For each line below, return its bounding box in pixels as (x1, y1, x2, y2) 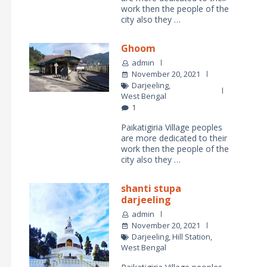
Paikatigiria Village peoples (121, 121, 222, 133)
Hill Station (172, 231, 210, 242)
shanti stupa (121, 181, 181, 195)
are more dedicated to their (121, 132, 227, 144)
